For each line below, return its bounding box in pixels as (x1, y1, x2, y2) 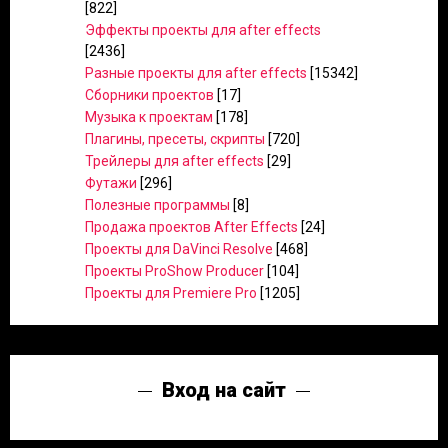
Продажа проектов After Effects (85, 219, 298, 235)
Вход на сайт (162, 378, 286, 402)
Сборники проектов (85, 87, 214, 103)
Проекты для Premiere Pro (85, 285, 257, 301)
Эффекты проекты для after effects (85, 22, 321, 38)
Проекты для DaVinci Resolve (85, 241, 273, 257)
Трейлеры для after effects (85, 153, 264, 169)
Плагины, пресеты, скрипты (85, 131, 265, 147)
